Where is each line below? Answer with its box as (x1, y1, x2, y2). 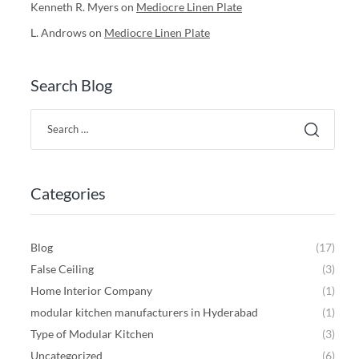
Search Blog (30, 75, 112, 95)
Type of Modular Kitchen (30, 327, 154, 341)
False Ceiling (30, 262, 94, 276)
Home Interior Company (30, 284, 152, 298)
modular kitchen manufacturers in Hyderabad (30, 305, 258, 320)
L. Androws (30, 26, 87, 40)
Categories (30, 184, 106, 204)
